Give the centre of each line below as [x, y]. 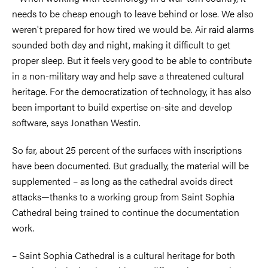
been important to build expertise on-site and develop [122, 106]
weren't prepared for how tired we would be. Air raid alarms [133, 29]
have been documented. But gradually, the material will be [130, 165]
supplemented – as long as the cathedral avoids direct [122, 181]
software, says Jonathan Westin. [76, 122]
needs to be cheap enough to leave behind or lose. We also [133, 13]
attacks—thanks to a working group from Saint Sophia [123, 196]
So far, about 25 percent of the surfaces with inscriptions [127, 150]
